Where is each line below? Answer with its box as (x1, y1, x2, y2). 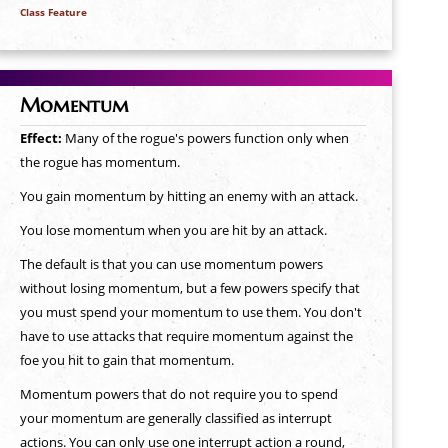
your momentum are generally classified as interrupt (19, 409, 332, 427)
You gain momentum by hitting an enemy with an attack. (19, 187, 358, 205)
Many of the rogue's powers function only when (64, 129, 349, 147)
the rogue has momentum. (19, 153, 180, 171)
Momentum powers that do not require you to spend (19, 385, 338, 403)
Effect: (19, 129, 65, 147)
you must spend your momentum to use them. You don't (19, 303, 362, 321)
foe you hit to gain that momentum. (19, 351, 234, 369)
